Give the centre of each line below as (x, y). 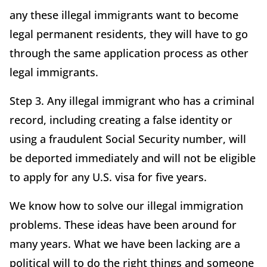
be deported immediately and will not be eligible (133, 158)
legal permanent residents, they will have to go (129, 34)
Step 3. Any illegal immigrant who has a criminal (132, 100)
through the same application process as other (129, 53)
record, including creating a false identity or (121, 119)
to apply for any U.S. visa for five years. (108, 177)
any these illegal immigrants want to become (124, 15)
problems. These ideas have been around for (123, 224)
